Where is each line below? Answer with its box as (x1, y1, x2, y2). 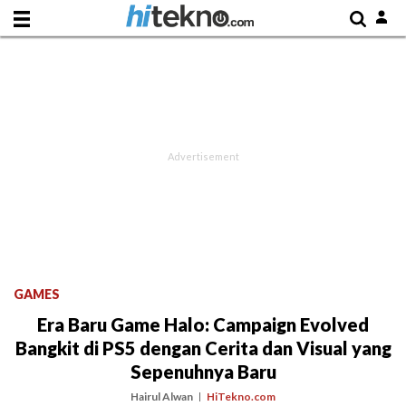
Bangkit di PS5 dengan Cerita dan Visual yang (14, 337, 391, 359)
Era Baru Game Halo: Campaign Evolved (37, 314, 369, 335)
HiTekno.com (207, 390, 275, 403)
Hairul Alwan (130, 390, 193, 403)
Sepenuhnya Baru (130, 361, 276, 382)
